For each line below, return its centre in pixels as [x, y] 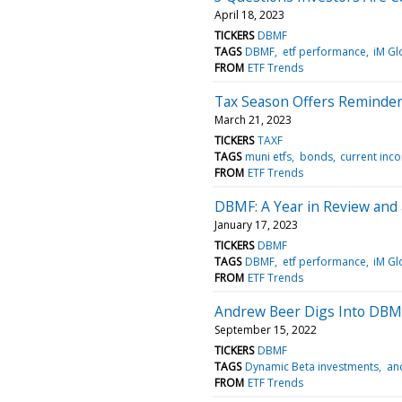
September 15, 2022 [266, 329]
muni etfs [269, 156]
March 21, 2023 [253, 119]
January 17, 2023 [256, 224]
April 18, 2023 [249, 14]
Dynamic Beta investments [312, 366]
